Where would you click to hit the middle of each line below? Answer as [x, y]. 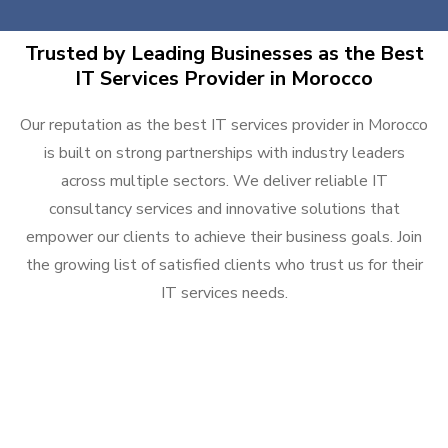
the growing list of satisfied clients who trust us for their [224, 265]
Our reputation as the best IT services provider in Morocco [224, 125]
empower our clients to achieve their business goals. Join [224, 237]
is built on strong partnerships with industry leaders [224, 153]
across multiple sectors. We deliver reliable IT [224, 181]
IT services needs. [224, 293]
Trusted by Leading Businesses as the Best [224, 54]
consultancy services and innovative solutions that [224, 209]
